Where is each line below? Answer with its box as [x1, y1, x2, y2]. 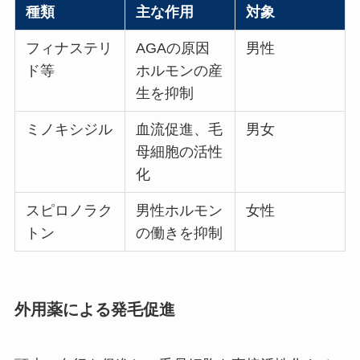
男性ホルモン [136, 202, 223, 219]
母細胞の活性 [136, 143, 223, 160]
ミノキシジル [26, 121, 113, 137]
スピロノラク [26, 202, 113, 219]
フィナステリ [26, 39, 113, 56]
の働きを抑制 [136, 224, 223, 241]
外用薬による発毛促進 [14, 300, 175, 318]
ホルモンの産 [136, 62, 223, 79]
